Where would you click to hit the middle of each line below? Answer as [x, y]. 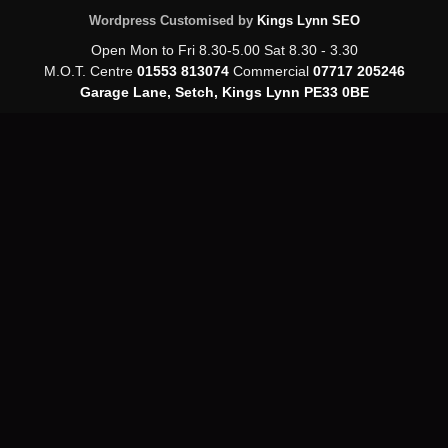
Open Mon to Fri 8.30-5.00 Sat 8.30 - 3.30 [224, 50]
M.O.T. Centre [90, 71]
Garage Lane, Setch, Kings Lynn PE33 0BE [224, 92]
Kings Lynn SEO [308, 20]
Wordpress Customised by [172, 20]
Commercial [270, 71]
